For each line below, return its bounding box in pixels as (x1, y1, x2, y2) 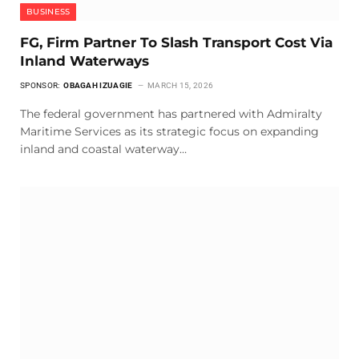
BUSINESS (26, 6, 71, 17)
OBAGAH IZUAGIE (63, 80, 135, 90)
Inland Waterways (20, 52, 149, 69)
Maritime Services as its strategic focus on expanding (20, 123, 319, 139)
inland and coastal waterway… (20, 141, 187, 156)
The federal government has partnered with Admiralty (20, 106, 322, 121)
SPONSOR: (20, 80, 62, 90)
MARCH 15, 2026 (147, 80, 214, 90)
